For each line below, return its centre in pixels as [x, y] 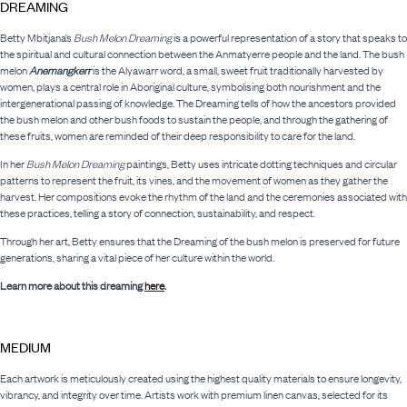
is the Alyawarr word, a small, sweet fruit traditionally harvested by [237, 71]
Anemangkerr [60, 71]
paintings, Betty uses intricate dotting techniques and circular [261, 164]
